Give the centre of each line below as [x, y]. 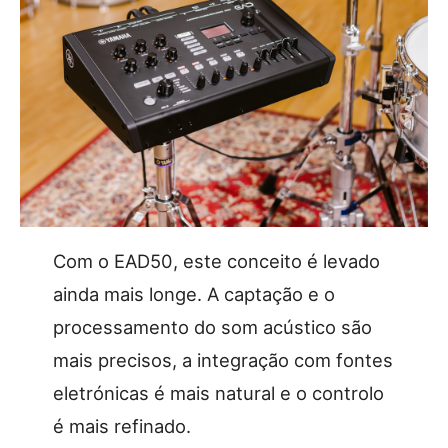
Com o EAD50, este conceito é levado [216, 260]
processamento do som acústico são [212, 326]
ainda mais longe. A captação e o [193, 293]
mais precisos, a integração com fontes [222, 359]
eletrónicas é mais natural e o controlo [218, 392]
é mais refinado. [121, 425]
